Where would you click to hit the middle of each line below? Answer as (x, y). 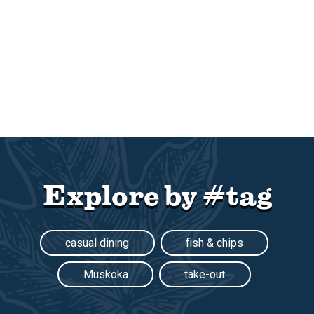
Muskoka (105, 275)
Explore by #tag (157, 194)
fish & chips (214, 243)
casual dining (97, 243)
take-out (205, 275)
